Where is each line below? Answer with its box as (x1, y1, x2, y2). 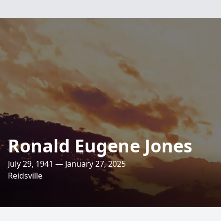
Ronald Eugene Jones (8, 134, 192, 158)
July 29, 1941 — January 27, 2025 (8, 158, 126, 169)
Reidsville (8, 170, 42, 181)
